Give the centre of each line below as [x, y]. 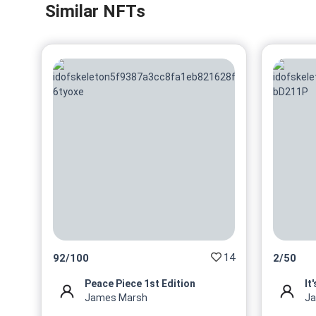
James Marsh [116, 298]
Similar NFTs [95, 12]
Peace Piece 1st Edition [140, 284]
